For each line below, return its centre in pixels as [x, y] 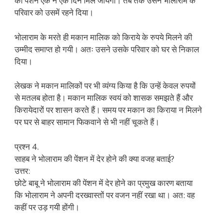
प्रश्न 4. [27, 146]
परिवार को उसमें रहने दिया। [54, 12]
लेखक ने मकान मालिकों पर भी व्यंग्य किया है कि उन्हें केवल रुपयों [105, 85]
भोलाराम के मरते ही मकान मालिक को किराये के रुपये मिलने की [103, 37]
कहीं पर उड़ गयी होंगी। [47, 207]
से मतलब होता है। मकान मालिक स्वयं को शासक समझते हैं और [104, 98]
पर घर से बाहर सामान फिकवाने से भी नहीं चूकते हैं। [87, 122]
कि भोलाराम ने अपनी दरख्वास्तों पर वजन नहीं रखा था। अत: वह [105, 195]
